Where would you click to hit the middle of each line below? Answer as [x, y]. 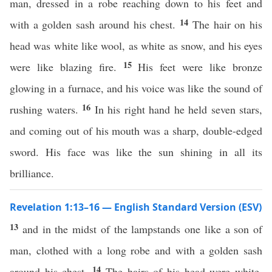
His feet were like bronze [200, 67]
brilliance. [32, 173]
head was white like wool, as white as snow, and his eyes [136, 46]
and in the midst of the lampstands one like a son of [142, 229]
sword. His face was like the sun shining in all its [136, 152]
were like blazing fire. [66, 67]
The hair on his [227, 24]
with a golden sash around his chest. [95, 24]
